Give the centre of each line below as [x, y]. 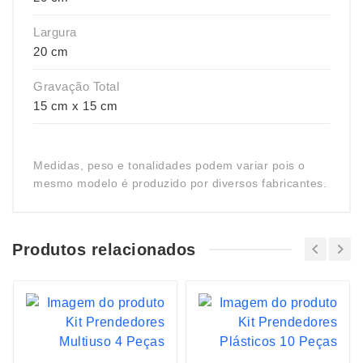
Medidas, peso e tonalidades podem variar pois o [169, 165]
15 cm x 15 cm [76, 106]
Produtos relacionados [104, 249]
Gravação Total [76, 86]
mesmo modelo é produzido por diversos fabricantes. [180, 183]
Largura [55, 32]
